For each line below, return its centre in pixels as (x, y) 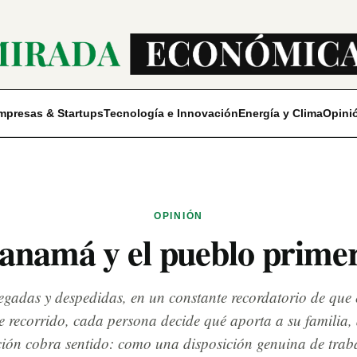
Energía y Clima (280, 113)
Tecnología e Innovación (171, 113)
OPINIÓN (178, 216)
